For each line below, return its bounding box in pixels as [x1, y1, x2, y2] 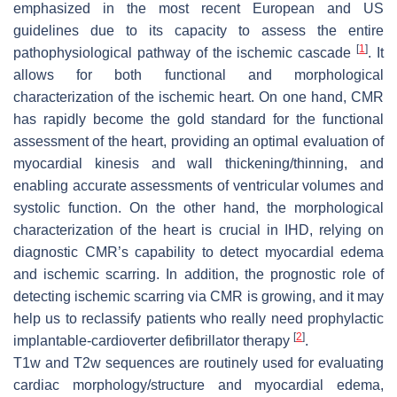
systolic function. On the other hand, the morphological [13, 199, 384, 215]
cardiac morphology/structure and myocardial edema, [13, 377, 384, 393]
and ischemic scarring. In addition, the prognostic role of [13, 266, 384, 282]
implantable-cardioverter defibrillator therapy [13, 332, 293, 348]
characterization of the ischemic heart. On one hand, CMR [13, 89, 384, 105]
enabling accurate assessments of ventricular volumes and [13, 177, 384, 193]
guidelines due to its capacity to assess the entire [13, 22, 384, 38]
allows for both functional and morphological [13, 66, 384, 82]
